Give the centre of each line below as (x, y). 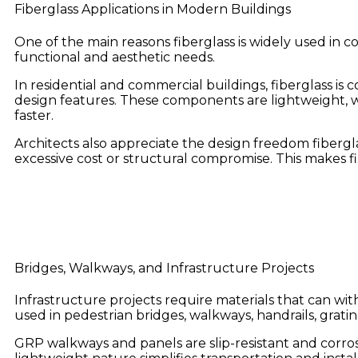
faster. (34, 115)
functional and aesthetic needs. (115, 57)
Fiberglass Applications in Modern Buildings (153, 10)
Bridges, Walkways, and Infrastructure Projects (164, 268)
